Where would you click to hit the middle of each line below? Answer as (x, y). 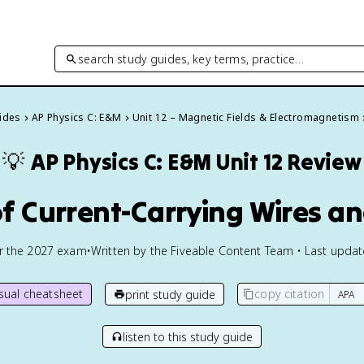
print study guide (171, 294)
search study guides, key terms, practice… (191, 58)
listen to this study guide (188, 336)
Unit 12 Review (288, 162)
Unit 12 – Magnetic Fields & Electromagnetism (246, 117)
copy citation (290, 294)
